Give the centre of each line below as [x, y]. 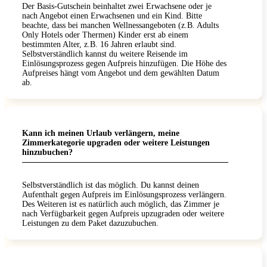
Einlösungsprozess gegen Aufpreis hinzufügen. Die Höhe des [124, 63]
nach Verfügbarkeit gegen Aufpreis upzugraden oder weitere [123, 213]
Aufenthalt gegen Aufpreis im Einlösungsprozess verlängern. [124, 194]
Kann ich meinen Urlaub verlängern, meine [101, 133]
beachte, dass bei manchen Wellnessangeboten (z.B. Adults [120, 25]
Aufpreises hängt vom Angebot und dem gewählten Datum [121, 73]
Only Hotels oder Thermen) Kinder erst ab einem [105, 35]
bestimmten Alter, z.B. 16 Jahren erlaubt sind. [99, 44]
